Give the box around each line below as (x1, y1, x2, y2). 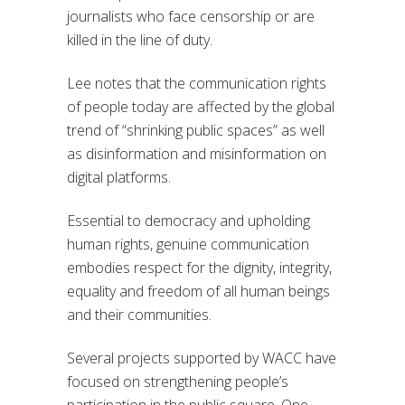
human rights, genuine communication (67, 233, 309, 254)
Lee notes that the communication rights (67, 72, 326, 93)
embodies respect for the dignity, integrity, (67, 257, 332, 278)
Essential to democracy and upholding (67, 210, 310, 231)
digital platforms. (67, 166, 171, 187)
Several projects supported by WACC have (67, 347, 336, 368)
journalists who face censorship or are (67, 5, 315, 26)
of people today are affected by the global (67, 96, 334, 117)
